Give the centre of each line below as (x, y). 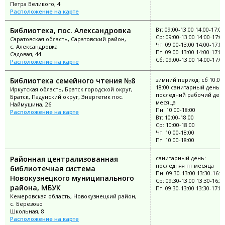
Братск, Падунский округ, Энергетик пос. (67, 97)
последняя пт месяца (185, 166)
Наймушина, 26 (31, 104)
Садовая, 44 (26, 54)
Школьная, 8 (27, 211)
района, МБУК (35, 188)
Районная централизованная (64, 159)
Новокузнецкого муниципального (72, 178)
